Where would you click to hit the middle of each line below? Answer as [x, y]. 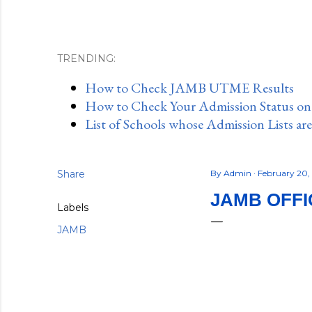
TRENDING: [86, 58]
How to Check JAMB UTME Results [189, 88]
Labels [73, 208]
